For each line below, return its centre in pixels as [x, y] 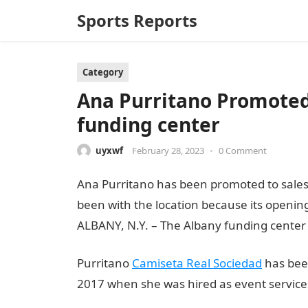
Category [103, 72]
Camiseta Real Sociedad [197, 263]
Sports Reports [137, 21]
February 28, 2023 [168, 151]
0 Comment [243, 151]
